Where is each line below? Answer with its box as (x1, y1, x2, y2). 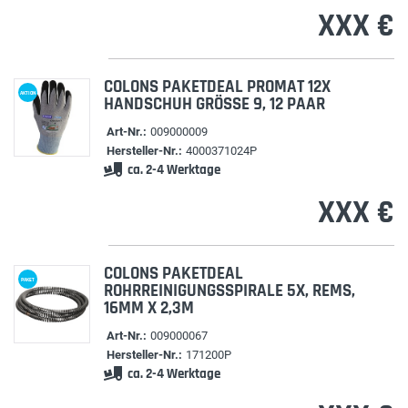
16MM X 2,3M (103, 297, 194, 320)
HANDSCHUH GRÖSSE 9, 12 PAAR (103, 93, 325, 116)
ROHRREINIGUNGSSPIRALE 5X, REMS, (103, 280, 355, 302)
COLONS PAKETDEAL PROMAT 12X (103, 76, 331, 98)
